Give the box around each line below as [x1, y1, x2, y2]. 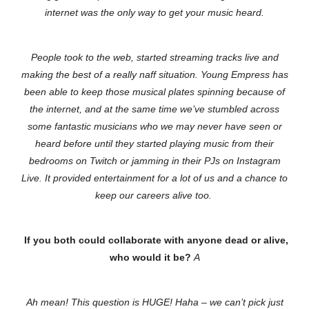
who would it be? [109, 252, 191, 263]
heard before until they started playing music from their [35, 138, 274, 150]
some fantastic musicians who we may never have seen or [27, 121, 282, 132]
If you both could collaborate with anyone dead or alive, [21, 235, 288, 246]
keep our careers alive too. [94, 190, 215, 201]
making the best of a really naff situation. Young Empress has [21, 69, 288, 81]
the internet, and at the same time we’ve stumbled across [30, 103, 279, 115]
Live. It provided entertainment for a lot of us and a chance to [21, 172, 288, 184]
